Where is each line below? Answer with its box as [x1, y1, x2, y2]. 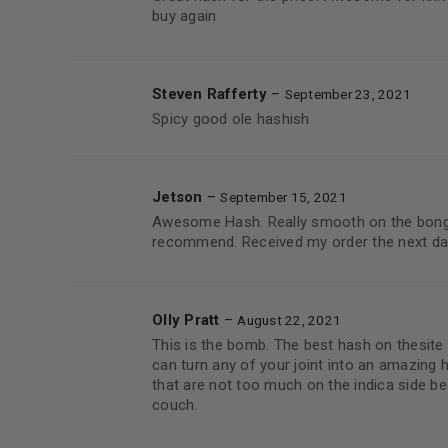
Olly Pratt [152, 311, 224, 329]
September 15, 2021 [220, 189, 347, 205]
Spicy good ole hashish [152, 110, 310, 128]
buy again [152, 7, 217, 25]
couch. [152, 396, 198, 414]
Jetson [152, 188, 207, 206]
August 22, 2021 [237, 312, 341, 328]
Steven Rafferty [152, 85, 271, 103]
